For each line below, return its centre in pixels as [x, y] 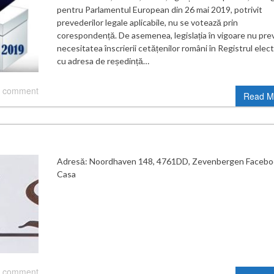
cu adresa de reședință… [103, 61]
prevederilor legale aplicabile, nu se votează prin [147, 22]
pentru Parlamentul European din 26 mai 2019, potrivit [159, 9]
